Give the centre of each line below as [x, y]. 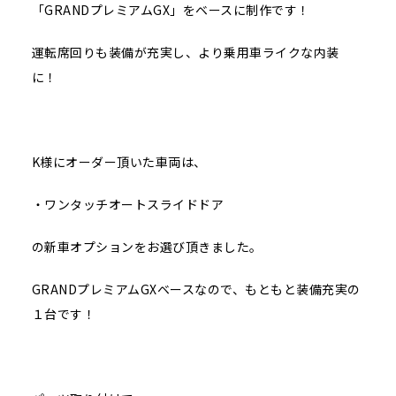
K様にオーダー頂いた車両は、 [119, 162]
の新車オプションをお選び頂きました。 [147, 247]
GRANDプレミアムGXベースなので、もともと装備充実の [196, 289]
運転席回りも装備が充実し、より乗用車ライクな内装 [185, 53]
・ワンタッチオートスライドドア [128, 205]
